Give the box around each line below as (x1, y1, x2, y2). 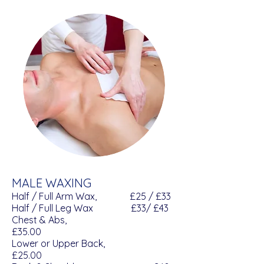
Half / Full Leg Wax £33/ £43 (12, 202, 169, 214)
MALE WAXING (12, 176, 94, 190)
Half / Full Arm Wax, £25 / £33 (12, 190, 171, 202)
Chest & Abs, (12, 214, 147, 226)
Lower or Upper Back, (12, 237, 152, 249)
